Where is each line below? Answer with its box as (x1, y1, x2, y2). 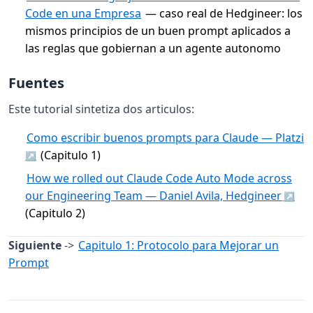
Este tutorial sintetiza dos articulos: (8, 101, 194, 117)
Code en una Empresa (25, 5, 141, 21)
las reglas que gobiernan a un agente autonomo (25, 40, 281, 56)
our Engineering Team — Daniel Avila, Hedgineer (25, 187, 282, 203)
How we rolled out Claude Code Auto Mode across (27, 170, 292, 186)
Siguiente (8, 237, 61, 253)
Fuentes (8, 73, 64, 92)
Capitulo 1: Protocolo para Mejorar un (78, 237, 279, 253)
